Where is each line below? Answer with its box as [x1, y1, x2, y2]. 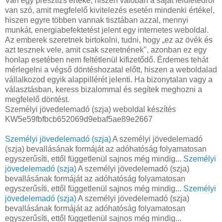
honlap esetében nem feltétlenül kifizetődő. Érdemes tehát [5, 55, 208, 64]
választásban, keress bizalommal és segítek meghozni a [5, 85, 202, 94]
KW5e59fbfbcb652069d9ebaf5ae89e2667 [5, 114, 153, 123]
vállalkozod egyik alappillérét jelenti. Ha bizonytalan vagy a [5, 75, 213, 84]
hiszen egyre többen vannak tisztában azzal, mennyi [5, 15, 188, 24]
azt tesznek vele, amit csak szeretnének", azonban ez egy [5, 45, 207, 54]
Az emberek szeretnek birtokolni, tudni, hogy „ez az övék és [5, 35, 213, 44]
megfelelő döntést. [5, 95, 69, 104]
